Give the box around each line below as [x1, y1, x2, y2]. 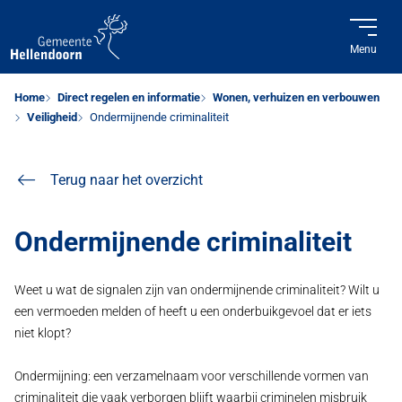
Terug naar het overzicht [50, 171, 203, 188]
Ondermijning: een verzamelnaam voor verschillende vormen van [14, 369, 369, 384]
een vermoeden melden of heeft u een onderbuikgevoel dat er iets [14, 304, 371, 319]
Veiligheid [27, 110, 77, 124]
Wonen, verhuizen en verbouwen [213, 91, 380, 104]
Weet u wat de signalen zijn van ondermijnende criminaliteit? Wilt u [14, 283, 380, 298]
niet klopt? [14, 326, 71, 341]
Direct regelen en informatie [57, 91, 200, 104]
